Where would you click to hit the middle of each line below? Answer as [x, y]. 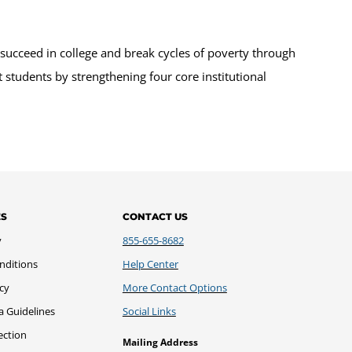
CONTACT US [155, 216]
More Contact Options [174, 287]
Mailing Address [160, 342]
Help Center [150, 264]
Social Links [149, 311]
